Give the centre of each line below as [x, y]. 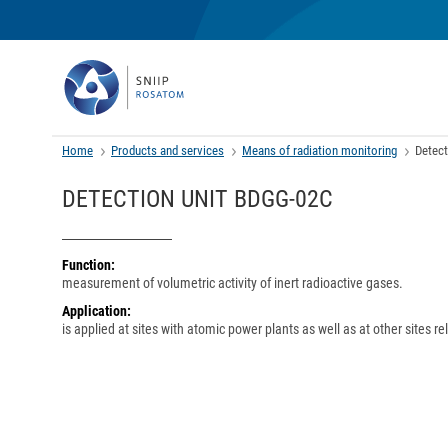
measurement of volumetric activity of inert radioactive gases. [232, 283]
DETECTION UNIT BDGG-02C [197, 199]
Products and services [167, 150]
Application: [96, 311]
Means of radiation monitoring [319, 150]
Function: [88, 265]
